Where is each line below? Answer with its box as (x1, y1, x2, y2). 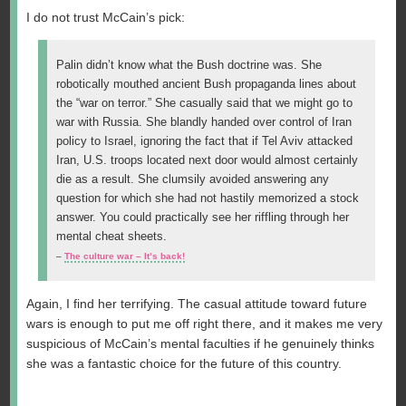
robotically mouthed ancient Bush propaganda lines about (55, 77, 356, 91)
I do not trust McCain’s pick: (26, 9, 186, 24)
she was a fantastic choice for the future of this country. (26, 356, 343, 372)
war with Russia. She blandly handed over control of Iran (55, 115, 352, 129)
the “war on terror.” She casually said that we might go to (55, 96, 353, 110)
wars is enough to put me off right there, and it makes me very (26, 316, 383, 332)
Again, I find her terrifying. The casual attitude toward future (26, 296, 368, 312)
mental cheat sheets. (55, 229, 167, 243)
